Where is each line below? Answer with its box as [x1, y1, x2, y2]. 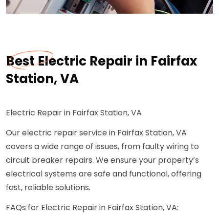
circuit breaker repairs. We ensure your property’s [6, 154, 199, 166]
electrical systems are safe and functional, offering [6, 168, 201, 179]
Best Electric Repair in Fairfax [6, 52, 197, 70]
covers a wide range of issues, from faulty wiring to [6, 140, 199, 152]
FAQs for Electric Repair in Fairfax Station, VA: [6, 201, 178, 213]
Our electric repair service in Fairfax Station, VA [6, 127, 187, 138]
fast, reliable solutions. [6, 181, 90, 193]
